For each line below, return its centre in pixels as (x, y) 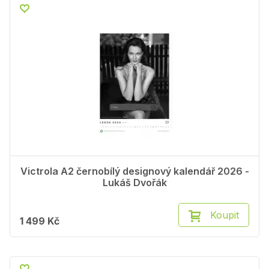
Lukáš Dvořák (134, 183)
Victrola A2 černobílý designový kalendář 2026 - (134, 171)
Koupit (225, 215)
